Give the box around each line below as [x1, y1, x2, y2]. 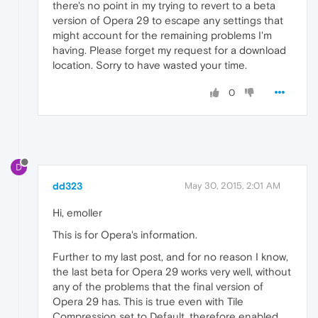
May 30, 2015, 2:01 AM [185, 180, 280, 192]
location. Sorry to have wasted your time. [53, 59, 247, 72]
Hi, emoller [53, 207, 102, 219]
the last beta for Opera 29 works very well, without [53, 265, 291, 278]
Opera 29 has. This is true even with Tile [53, 295, 243, 308]
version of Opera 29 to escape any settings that [53, 14, 283, 27]
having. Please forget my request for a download [53, 44, 286, 57]
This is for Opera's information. [53, 229, 197, 241]
